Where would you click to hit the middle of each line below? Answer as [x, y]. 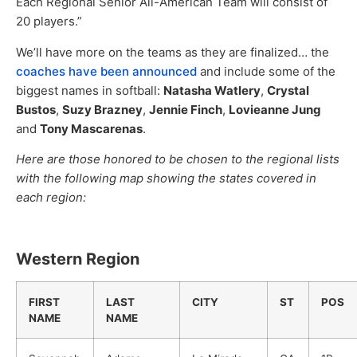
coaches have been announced [106, 71]
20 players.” [49, 22]
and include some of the [266, 71]
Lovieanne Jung [275, 109]
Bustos [36, 109]
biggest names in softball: [90, 90]
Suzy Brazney [102, 109]
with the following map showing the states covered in [166, 178]
